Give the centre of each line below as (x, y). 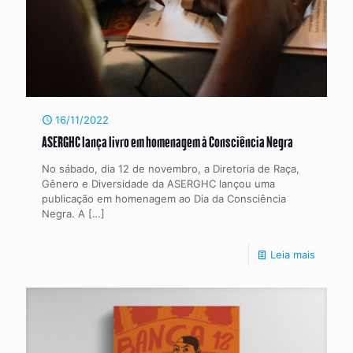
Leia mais (293, 255)
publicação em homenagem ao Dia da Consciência (164, 199)
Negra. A (63, 214)
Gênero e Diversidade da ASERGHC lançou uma (158, 184)
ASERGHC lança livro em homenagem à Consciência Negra (167, 141)
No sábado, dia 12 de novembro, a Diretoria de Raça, (171, 169)
